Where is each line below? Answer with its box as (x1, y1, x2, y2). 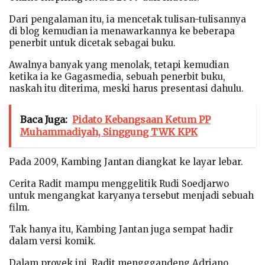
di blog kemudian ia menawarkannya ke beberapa (9, 25, 235, 37)
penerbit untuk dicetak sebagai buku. (9, 37, 176, 49)
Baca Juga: (20, 113, 67, 125)
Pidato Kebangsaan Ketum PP (72, 113, 211, 125)
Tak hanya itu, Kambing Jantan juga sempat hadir (9, 223, 233, 235)
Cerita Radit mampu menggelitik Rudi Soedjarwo (9, 177, 229, 189)
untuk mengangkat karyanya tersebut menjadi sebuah (9, 189, 254, 201)
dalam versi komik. (9, 235, 96, 247)
